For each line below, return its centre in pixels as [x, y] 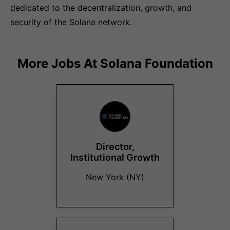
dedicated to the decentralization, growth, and [101, 8]
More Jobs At [59, 63]
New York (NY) [115, 177]
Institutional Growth [115, 157]
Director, [115, 147]
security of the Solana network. [71, 22]
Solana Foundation [156, 63]
